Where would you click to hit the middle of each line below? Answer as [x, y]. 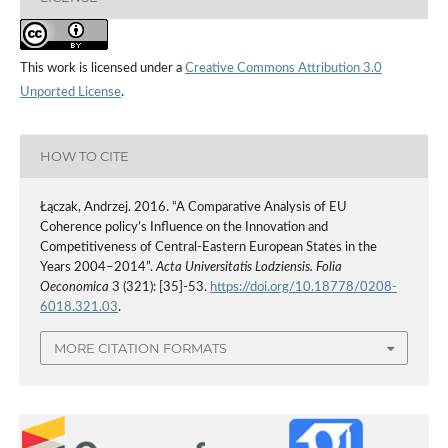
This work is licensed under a [102, 68]
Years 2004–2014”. [97, 267]
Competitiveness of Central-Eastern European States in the [208, 247]
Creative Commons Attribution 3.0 [283, 68]
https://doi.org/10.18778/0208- [303, 287]
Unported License [70, 92]
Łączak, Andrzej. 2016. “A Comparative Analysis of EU [193, 207]
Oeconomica [74, 287]
